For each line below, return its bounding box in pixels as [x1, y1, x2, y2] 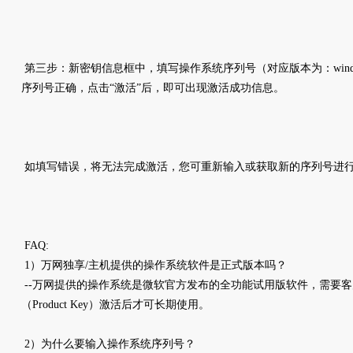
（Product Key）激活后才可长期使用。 [21, 299, 210, 310]
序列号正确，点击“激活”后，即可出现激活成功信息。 [21, 82, 284, 94]
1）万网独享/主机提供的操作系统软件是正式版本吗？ [21, 259, 290, 271]
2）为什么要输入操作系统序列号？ [21, 338, 195, 350]
